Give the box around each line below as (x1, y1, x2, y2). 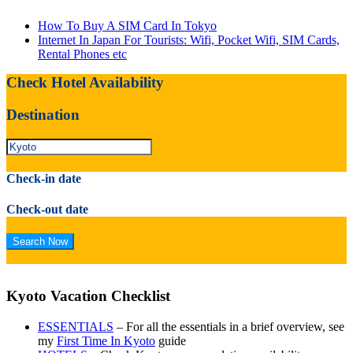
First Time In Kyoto (57, 334, 155, 348)
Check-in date (6, 171, 81, 185)
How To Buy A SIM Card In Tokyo (38, 19, 217, 33)
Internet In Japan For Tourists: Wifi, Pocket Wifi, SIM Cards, (38, 33, 340, 47)
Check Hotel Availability (6, 74, 164, 91)
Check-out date (6, 203, 88, 217)
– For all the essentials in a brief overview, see (113, 320, 344, 334)
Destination (6, 106, 80, 123)
